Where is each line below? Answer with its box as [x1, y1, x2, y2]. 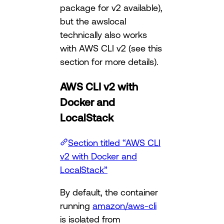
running [60, 200, 92, 211]
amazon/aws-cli [92, 200, 156, 211]
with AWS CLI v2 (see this [60, 43, 162, 53]
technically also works [60, 29, 147, 40]
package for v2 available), [60, 2, 162, 13]
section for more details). [60, 56, 158, 67]
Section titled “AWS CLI [68, 137, 160, 148]
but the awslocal [60, 16, 126, 26]
